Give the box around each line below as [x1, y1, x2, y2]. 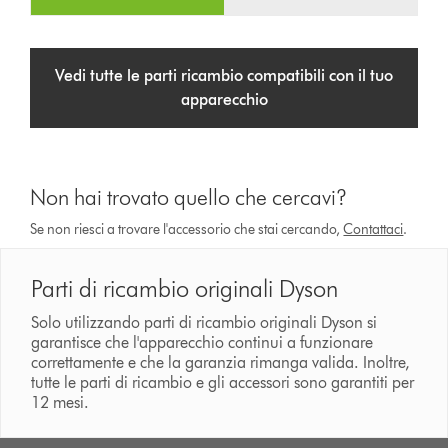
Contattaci [343, 221, 404, 239]
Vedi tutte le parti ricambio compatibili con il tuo [55, 66, 393, 86]
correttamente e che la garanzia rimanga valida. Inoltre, [31, 353, 411, 373]
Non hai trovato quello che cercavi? [30, 184, 348, 212]
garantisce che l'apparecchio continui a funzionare [31, 333, 374, 353]
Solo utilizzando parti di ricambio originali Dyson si [31, 313, 378, 333]
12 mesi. [31, 393, 94, 413]
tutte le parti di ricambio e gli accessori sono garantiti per [31, 373, 415, 393]
